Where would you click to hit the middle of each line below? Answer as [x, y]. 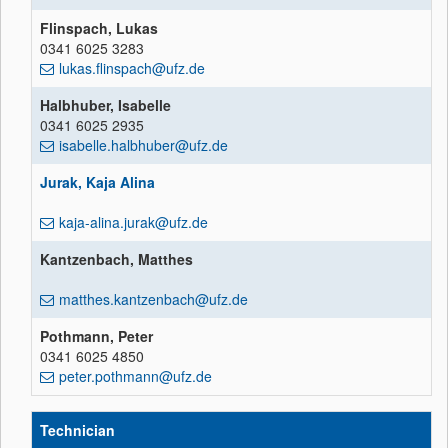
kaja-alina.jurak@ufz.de [133, 221]
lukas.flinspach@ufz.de [132, 67]
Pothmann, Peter [96, 335]
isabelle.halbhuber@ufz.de [143, 144]
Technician [77, 429]
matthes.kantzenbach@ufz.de [153, 298]
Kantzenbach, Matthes [116, 258]
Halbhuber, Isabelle [105, 104]
